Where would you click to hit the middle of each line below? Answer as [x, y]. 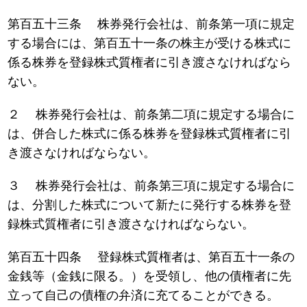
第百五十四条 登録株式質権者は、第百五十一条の [151, 257]
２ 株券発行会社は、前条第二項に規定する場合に [151, 115]
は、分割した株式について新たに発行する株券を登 [150, 205]
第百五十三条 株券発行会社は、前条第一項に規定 [151, 24]
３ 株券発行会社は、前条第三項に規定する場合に [151, 186]
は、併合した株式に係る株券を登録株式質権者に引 [150, 134]
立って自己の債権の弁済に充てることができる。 [144, 296]
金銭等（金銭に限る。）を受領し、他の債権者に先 [150, 277]
